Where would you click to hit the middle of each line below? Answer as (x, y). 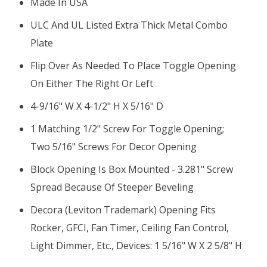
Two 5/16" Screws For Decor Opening (114, 146)
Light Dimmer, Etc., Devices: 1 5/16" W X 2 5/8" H (138, 245)
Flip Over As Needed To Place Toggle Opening (133, 65)
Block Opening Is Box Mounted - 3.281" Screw (132, 169)
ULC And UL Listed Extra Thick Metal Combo (129, 25)
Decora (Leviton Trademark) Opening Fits (123, 209)
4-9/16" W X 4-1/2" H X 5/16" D (97, 106)
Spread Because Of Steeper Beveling (112, 187)
